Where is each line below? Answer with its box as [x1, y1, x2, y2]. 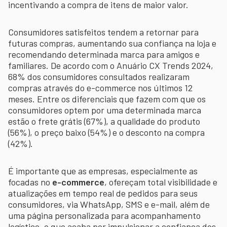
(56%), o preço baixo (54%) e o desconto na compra [8, 126, 205, 138]
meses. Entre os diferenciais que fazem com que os [8, 93, 206, 104]
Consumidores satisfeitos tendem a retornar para [8, 26, 199, 37]
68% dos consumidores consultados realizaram [8, 70, 190, 82]
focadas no [8, 176, 50, 187]
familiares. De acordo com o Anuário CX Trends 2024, [8, 59, 213, 71]
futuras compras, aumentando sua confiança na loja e [8, 37, 216, 49]
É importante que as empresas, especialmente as [8, 165, 198, 176]
